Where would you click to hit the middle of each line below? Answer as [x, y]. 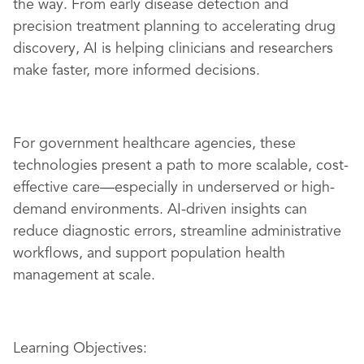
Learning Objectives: [80, 349]
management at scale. [84, 276]
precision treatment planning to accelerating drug [174, 27]
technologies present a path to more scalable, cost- [181, 166]
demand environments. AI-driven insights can [160, 210]
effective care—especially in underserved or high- [174, 188]
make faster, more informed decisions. [136, 71]
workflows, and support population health [149, 254]
